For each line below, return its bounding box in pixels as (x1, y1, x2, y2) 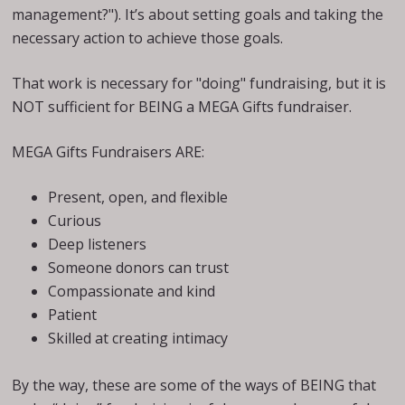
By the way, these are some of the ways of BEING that (12, 375, 377, 395)
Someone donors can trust (48, 258, 230, 278)
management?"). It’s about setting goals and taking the (12, 5, 384, 24)
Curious (48, 211, 102, 231)
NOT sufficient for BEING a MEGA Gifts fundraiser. (12, 97, 353, 117)
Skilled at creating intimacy (48, 328, 229, 348)
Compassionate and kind (48, 281, 216, 301)
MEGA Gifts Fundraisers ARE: (12, 142, 205, 162)
